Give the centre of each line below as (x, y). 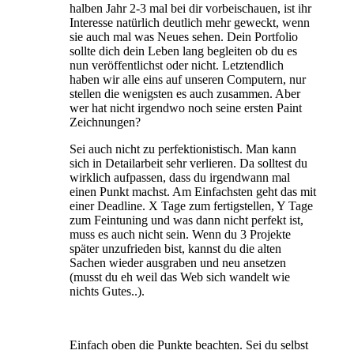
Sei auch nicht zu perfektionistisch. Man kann (183, 149)
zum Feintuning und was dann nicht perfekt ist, (186, 220)
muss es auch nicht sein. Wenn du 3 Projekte (180, 234)
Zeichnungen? (105, 122)
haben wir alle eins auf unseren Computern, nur (188, 79)
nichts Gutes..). (107, 291)
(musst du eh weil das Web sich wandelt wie (180, 277)
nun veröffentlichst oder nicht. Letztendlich (177, 65)
